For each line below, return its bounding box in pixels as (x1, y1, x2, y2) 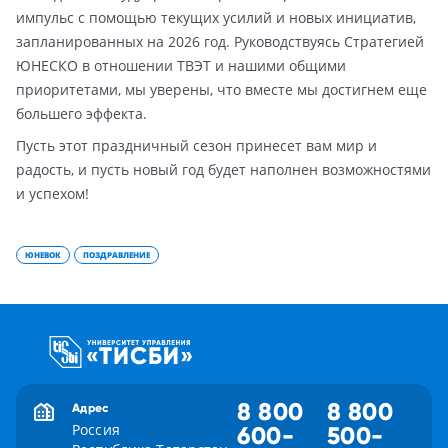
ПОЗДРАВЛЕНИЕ (83, 249, 150, 261)
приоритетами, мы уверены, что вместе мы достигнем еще (16, 80, 427, 100)
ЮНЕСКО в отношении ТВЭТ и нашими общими (16, 56, 346, 76)
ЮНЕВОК (25, 249, 61, 261)
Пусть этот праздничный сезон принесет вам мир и (16, 136, 377, 156)
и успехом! (16, 184, 89, 204)
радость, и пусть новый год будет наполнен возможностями (16, 160, 431, 180)
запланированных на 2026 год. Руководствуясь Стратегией (16, 32, 424, 52)
